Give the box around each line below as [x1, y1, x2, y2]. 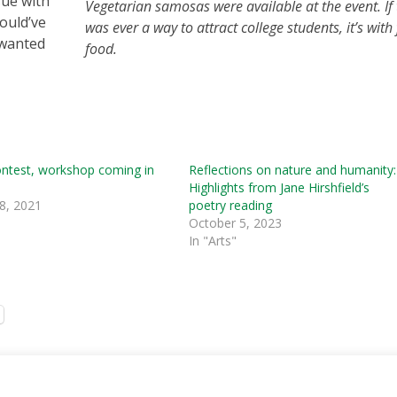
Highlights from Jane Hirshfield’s [189, 178, 370, 196]
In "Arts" [189, 231, 237, 249]
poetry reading [189, 196, 273, 214]
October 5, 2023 [189, 214, 283, 231]
